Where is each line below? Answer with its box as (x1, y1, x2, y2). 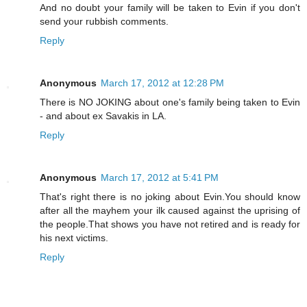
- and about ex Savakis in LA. (40, 110, 167, 121)
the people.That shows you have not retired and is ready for (40, 218, 300, 230)
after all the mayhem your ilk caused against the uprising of (40, 204, 300, 216)
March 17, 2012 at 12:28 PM (101, 77, 224, 88)
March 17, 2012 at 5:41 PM (101, 171, 219, 183)
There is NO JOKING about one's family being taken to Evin (40, 96, 300, 108)
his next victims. (40, 232, 108, 243)
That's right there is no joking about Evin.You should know (40, 191, 300, 202)
